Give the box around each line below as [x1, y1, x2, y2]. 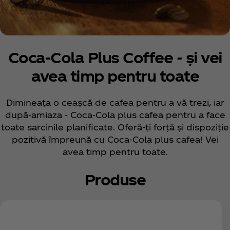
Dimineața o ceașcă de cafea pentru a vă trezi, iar [6, 97, 224, 107]
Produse [84, 170, 146, 188]
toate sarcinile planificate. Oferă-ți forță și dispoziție [1, 122, 229, 132]
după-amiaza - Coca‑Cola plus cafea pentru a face [5, 109, 225, 120]
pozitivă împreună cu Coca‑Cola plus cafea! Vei [11, 134, 219, 144]
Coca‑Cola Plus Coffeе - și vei [8, 48, 222, 66]
